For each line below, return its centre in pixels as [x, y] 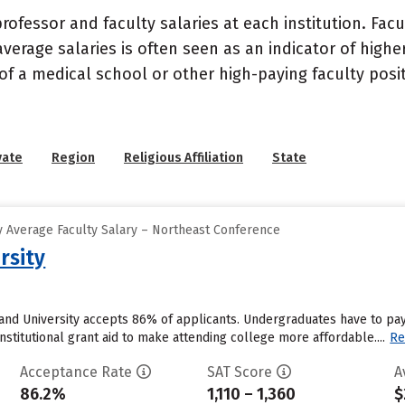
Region [73, 158]
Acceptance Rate [75, 372]
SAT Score [239, 372]
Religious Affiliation [184, 158]
